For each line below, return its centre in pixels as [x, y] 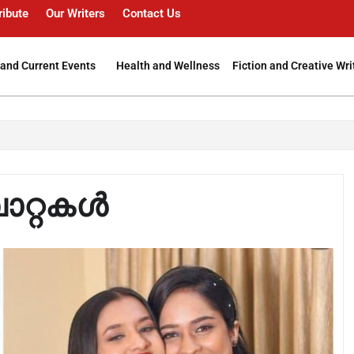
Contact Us [152, 13]
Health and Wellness [168, 66]
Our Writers [75, 13]
